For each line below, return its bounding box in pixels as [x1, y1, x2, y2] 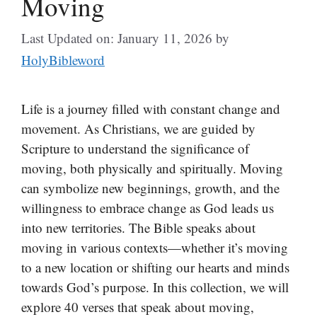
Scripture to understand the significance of [21, 139, 249, 157]
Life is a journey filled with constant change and [21, 100, 280, 117]
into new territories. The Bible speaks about [21, 219, 255, 236]
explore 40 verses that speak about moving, [21, 298, 254, 316]
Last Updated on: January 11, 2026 [21, 29, 212, 47]
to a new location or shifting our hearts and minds [21, 258, 289, 276]
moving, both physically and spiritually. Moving [21, 159, 283, 177]
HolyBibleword [21, 51, 105, 69]
